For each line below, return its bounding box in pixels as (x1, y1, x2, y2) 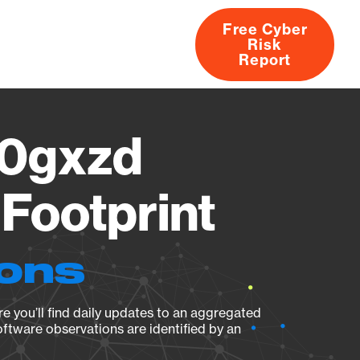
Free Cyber (222, 19, 308, 39)
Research (102, 36, 159, 52)
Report (238, 50, 292, 69)
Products (14, 36, 69, 52)
